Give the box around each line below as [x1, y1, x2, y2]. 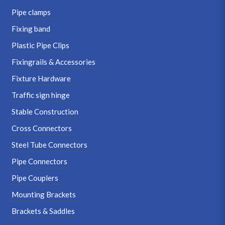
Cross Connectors [12, 123, 72, 133]
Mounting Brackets [12, 189, 76, 199]
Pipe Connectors [12, 156, 67, 166]
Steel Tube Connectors [12, 140, 87, 149]
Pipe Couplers [12, 173, 58, 182]
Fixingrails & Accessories [12, 57, 95, 66]
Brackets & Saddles [12, 206, 75, 215]
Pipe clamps [12, 7, 51, 17]
